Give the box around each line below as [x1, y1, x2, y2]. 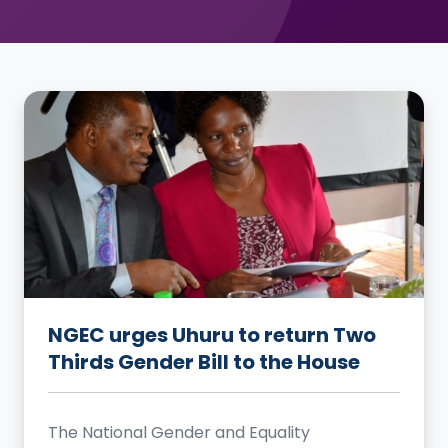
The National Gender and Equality [48, 421, 310, 444]
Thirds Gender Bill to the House [48, 348, 360, 376]
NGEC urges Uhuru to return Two [48, 321, 376, 349]
